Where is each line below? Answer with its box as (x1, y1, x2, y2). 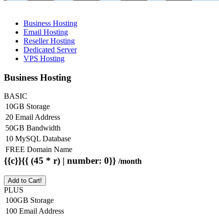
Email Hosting (23, 27, 68, 36)
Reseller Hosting (23, 36, 75, 45)
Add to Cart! (8, 177, 42, 184)
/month (118, 157, 142, 166)
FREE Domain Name (5, 145, 72, 154)
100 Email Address (5, 207, 64, 215)
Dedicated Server (23, 45, 77, 54)
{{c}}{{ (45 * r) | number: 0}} (4, 155, 118, 166)
